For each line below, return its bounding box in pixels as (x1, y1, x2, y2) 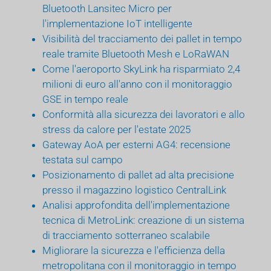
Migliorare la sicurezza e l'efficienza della (42, 244, 225, 256)
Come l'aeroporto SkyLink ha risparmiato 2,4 (42, 62, 240, 75)
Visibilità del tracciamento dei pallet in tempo (42, 32, 242, 45)
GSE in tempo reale (42, 93, 128, 105)
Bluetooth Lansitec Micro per (42, 2, 172, 15)
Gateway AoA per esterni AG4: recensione (42, 138, 230, 151)
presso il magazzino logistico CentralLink (42, 183, 226, 196)
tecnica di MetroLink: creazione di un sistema (42, 214, 244, 226)
